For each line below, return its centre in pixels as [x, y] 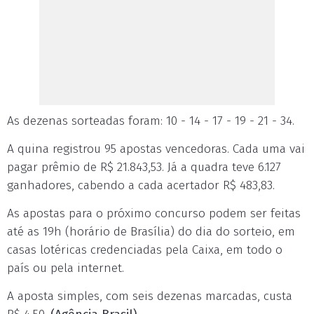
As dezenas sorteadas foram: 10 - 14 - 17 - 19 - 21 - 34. [151, 121]
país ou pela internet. [66, 268]
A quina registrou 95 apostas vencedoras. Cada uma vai [156, 149]
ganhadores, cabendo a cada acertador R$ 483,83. [141, 185]
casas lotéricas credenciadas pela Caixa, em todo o [145, 250]
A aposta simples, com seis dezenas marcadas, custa [150, 296]
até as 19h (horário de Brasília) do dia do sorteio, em [151, 232]
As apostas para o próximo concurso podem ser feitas [154, 213]
